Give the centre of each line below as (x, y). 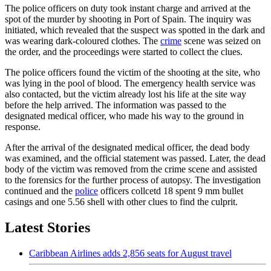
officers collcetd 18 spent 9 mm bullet (171, 191)
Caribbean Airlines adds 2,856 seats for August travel (130, 253)
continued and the (40, 191)
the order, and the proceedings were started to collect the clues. (124, 51)
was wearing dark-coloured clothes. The (83, 41)
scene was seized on (221, 41)
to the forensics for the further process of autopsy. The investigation (133, 180)
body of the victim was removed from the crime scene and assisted (131, 169)
